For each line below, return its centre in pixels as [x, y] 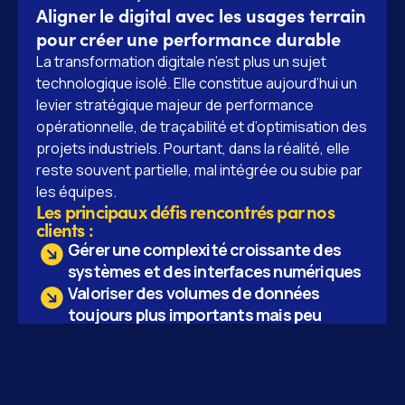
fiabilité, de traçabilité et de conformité [214, 380]
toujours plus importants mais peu [195, 315]
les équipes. [76, 192]
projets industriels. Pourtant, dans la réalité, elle [193, 148]
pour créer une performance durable [188, 38]
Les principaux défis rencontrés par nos [185, 211]
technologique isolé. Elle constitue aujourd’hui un [197, 83]
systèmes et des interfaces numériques [215, 271]
